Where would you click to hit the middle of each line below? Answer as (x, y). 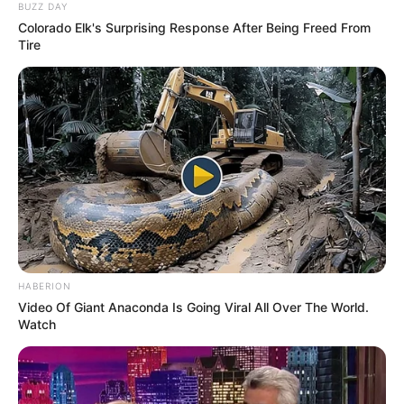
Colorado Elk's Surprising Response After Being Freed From (194, 27)
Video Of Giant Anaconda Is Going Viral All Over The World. (193, 308)
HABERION (45, 286)
